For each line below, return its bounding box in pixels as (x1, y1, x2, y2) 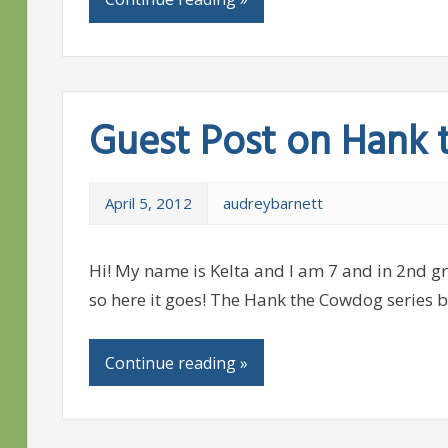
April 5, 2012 (104, 193, 192, 214)
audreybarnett (222, 193, 323, 214)
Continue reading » (104, 351, 248, 374)
